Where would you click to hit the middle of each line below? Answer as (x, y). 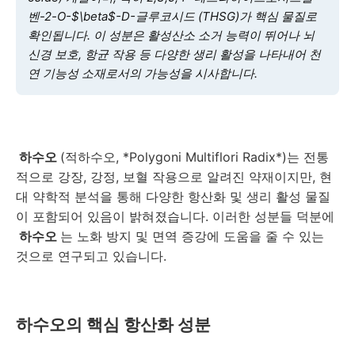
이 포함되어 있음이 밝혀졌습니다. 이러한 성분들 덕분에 (175, 216)
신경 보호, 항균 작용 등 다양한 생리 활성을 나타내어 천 (174, 54)
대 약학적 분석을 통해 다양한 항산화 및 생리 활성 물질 (173, 196)
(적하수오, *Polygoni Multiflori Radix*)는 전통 (195, 157)
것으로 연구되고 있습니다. (91, 256)
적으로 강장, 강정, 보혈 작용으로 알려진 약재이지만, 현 (174, 176)
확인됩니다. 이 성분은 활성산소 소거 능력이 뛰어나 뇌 (171, 35)
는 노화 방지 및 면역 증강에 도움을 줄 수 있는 (192, 236)
